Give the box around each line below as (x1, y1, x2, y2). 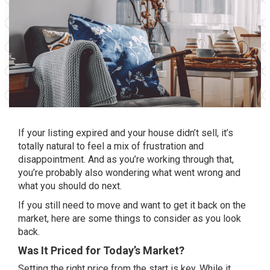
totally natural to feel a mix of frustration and (18, 140, 204, 152)
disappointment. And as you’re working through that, (18, 154, 234, 165)
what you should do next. (18, 180, 122, 192)
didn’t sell (177, 127, 217, 139)
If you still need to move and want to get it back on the (18, 199, 246, 211)
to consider (143, 213, 190, 224)
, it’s (217, 127, 233, 139)
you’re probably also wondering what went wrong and (18, 167, 240, 178)
